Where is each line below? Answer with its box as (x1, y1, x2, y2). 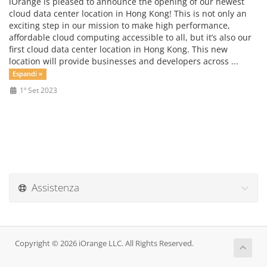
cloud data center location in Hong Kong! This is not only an (9, 8, 247, 19)
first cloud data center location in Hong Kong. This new (9, 44, 228, 55)
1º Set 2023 (17, 85, 57, 95)
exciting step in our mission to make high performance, (9, 20, 230, 31)
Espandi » (13, 70, 43, 78)
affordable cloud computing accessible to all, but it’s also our (9, 32, 252, 43)
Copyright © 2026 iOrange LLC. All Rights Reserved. (15, 238, 194, 249)
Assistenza (27, 181, 79, 194)
